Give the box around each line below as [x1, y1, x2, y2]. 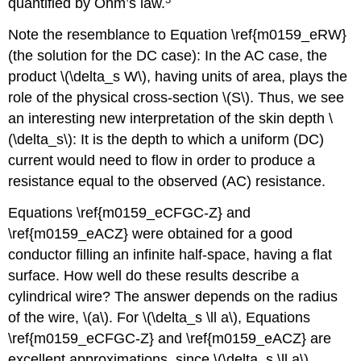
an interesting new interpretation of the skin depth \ [8, 110, 334, 127]
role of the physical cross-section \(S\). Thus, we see [8, 89, 345, 106]
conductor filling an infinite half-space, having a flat [8, 246, 333, 263]
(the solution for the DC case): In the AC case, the [8, 48, 328, 64]
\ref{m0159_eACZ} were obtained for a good [8, 225, 293, 242]
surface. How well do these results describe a [8, 267, 300, 284]
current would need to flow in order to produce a [8, 152, 316, 169]
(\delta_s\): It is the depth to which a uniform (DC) [8, 131, 325, 148]
